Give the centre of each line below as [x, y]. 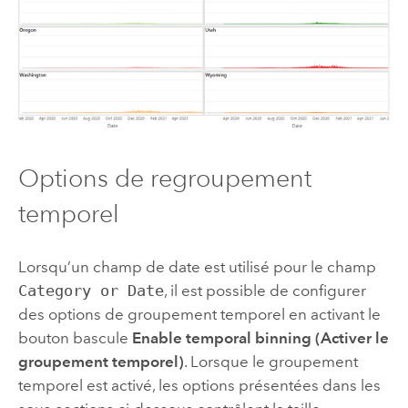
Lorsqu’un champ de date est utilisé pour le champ [197, 267]
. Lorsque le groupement [270, 362]
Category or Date [91, 291]
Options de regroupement [164, 178]
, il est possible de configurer [265, 291]
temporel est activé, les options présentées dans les [199, 386]
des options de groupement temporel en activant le [199, 315]
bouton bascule [75, 338]
